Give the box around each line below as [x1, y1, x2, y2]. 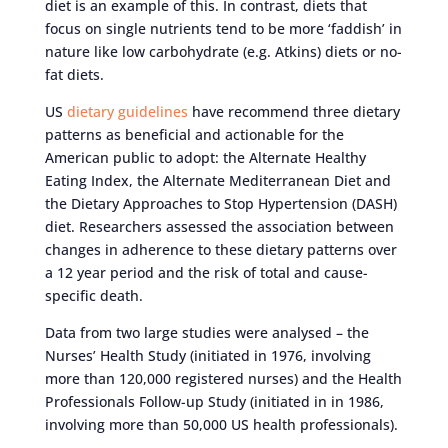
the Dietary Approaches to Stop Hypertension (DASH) [44, 193, 397, 213]
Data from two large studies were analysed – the [44, 322, 369, 342]
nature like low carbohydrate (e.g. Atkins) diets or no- [44, 41, 402, 61]
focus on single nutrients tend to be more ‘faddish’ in [44, 18, 402, 38]
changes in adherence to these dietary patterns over [44, 239, 397, 259]
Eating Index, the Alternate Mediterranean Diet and [44, 170, 391, 190]
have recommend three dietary [187, 101, 400, 121]
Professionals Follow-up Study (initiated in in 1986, [44, 391, 384, 411]
